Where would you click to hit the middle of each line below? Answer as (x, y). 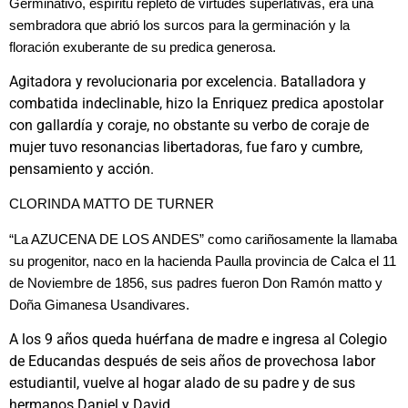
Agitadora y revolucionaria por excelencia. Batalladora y (188, 81)
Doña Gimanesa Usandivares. (99, 305)
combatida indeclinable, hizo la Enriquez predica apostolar (196, 103)
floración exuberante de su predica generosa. (143, 47)
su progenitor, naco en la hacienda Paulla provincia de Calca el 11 (203, 261)
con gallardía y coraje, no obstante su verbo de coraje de (189, 125)
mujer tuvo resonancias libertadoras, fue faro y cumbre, (186, 147)
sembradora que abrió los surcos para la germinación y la (179, 25)
